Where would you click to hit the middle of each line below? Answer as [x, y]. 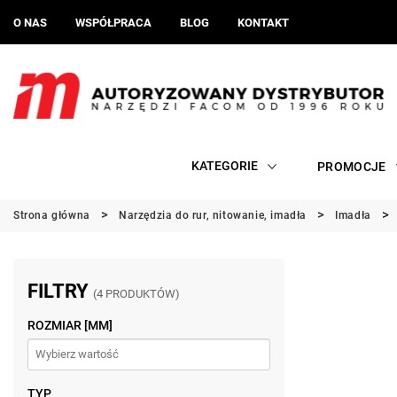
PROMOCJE [352, 166]
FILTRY [60, 291]
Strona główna [52, 215]
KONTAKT [263, 22]
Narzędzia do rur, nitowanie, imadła [213, 215]
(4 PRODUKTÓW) [136, 294]
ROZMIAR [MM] [70, 325]
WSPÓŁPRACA [113, 22]
